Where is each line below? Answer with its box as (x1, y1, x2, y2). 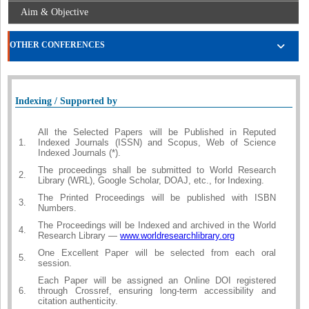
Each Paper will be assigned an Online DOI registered (38, 275, 276, 286)
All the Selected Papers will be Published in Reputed (38, 127, 276, 138)
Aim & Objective (21, 7, 88, 18)
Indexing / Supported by (15, 95, 117, 106)
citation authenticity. (38, 296, 118, 307)
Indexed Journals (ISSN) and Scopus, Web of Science (38, 137, 276, 148)
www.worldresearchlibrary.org (120, 230, 235, 241)
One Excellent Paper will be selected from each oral (38, 248, 276, 259)
